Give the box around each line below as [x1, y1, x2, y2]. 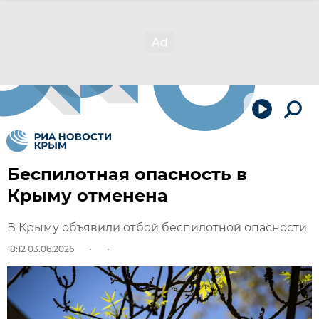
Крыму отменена [7, 185, 168, 206]
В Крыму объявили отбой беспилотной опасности [7, 221, 307, 234]
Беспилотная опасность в [7, 164, 247, 184]
